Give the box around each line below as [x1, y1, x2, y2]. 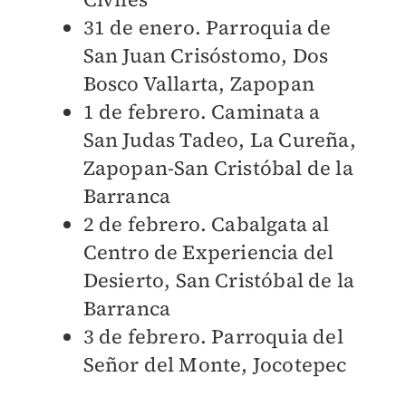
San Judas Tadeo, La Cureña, [82, 126, 356, 154]
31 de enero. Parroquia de [82, 14, 332, 42]
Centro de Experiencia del [82, 238, 334, 266]
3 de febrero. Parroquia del [82, 323, 343, 351]
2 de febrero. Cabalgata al [82, 210, 330, 238]
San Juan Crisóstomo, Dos [82, 42, 329, 70]
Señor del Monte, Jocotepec [82, 351, 347, 379]
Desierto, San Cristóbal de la [82, 266, 355, 295]
